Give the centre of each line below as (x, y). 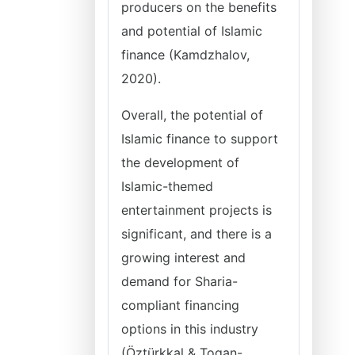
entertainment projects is (197, 210)
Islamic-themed (167, 186)
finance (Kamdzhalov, (185, 55)
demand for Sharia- (179, 281)
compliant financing (180, 305)
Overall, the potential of (192, 115)
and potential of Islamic (192, 31)
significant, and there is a (197, 234)
